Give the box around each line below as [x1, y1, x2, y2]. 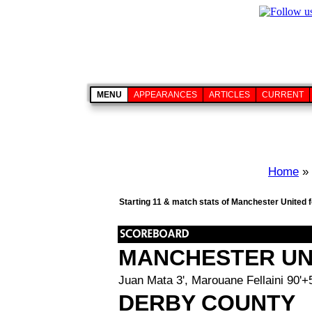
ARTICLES [209, 90, 250, 100]
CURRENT [262, 90, 304, 100]
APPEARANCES [134, 90, 197, 100]
